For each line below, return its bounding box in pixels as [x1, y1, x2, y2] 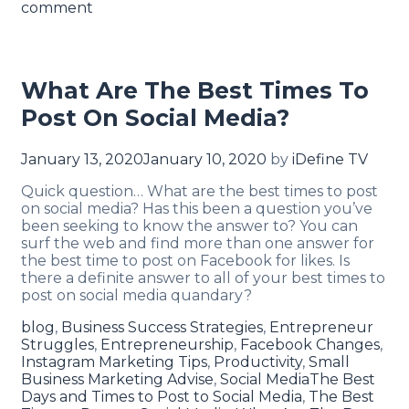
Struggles [21, 336, 94, 354]
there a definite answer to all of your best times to [21, 269, 385, 288]
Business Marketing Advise [21, 371, 214, 389]
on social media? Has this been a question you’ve [21, 200, 372, 218]
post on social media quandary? [21, 287, 252, 305]
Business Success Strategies [61, 319, 263, 337]
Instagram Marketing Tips [21, 353, 207, 372]
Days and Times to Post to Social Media [21, 388, 302, 406]
